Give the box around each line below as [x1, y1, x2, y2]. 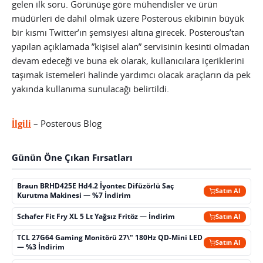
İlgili [12, 117, 31, 129]
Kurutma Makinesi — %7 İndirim [17, 190, 131, 201]
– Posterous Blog [31, 117, 102, 129]
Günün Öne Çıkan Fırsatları [12, 151, 133, 164]
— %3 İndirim [17, 242, 65, 252]
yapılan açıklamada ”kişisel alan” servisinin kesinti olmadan [12, 40, 249, 52]
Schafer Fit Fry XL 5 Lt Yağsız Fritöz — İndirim [17, 211, 176, 222]
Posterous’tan [187, 26, 244, 38]
